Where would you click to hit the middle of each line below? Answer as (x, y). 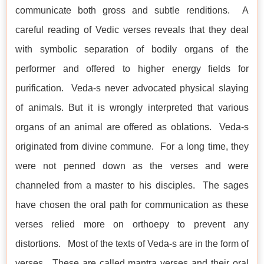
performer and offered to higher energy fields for (132, 69)
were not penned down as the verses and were (132, 166)
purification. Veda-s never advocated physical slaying (132, 88)
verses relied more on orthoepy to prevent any (132, 225)
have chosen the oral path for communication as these (132, 205)
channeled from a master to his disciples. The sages (132, 186)
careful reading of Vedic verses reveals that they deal (132, 30)
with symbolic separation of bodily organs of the (132, 49)
